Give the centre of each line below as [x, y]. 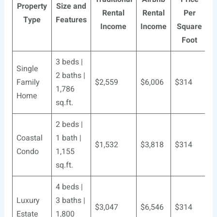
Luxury [28, 201]
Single [27, 69]
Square [190, 27]
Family [28, 82]
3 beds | [69, 62]
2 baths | [70, 76]
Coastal [29, 138]
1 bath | [68, 138]
